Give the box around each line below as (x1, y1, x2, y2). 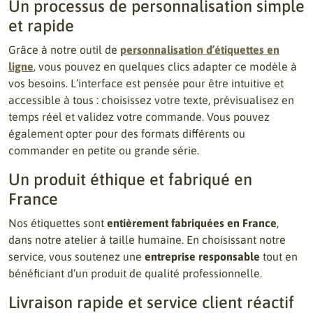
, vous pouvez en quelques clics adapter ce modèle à (34, 60, 297, 73)
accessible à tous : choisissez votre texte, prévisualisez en (8, 94, 294, 106)
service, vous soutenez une (8, 250, 145, 263)
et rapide (8, 16, 74, 35)
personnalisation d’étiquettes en (120, 43, 279, 56)
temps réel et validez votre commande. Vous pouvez (8, 110, 270, 123)
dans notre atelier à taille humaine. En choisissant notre (8, 233, 286, 246)
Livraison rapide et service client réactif (8, 293, 294, 312)
